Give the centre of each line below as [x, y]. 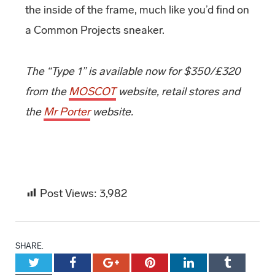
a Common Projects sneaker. [95, 30]
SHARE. [29, 246]
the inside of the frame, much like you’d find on [137, 10]
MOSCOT [92, 91]
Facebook [99, 262]
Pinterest [176, 262]
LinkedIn [216, 262]
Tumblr [248, 262]
